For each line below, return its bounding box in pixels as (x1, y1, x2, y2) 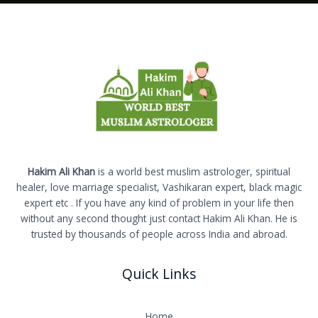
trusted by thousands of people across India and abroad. (31, 227, 287, 241)
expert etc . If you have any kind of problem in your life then (24, 196, 294, 210)
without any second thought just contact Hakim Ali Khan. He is (21, 212, 297, 226)
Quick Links (122, 265, 196, 284)
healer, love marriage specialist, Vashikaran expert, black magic (16, 180, 302, 194)
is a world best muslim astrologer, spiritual (98, 165, 290, 179)
